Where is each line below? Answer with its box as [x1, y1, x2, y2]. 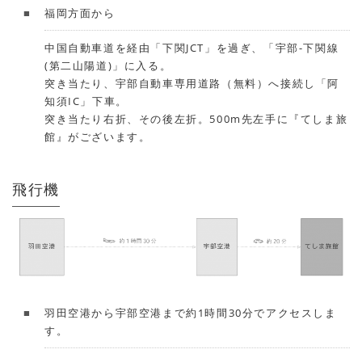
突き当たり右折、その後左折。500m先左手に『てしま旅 [44, 111, 348, 126]
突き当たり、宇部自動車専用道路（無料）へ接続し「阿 [44, 75, 340, 90]
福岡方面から [44, 5, 116, 20]
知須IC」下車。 [44, 93, 128, 108]
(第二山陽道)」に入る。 [44, 57, 172, 73]
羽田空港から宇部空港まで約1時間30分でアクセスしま [44, 305, 337, 320]
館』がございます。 [44, 128, 151, 144]
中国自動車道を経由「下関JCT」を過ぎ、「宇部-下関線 [44, 40, 339, 55]
